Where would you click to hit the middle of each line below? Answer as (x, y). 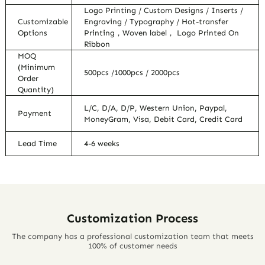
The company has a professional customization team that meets (132, 237)
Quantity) (36, 90)
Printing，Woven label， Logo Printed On (162, 33)
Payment (35, 114)
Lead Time (38, 144)
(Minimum (37, 67)
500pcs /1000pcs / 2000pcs (132, 73)
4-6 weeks (102, 144)
